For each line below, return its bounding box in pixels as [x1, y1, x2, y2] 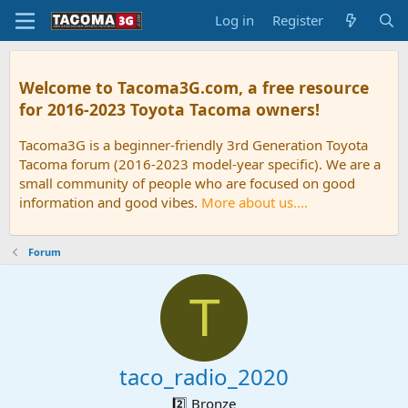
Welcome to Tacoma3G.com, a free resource [19, 76, 369, 98]
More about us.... [201, 193, 308, 212]
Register [272, 11, 324, 29]
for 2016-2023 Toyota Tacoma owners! [19, 97, 320, 120]
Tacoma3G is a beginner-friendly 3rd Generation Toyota [19, 136, 368, 155]
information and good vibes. [19, 193, 201, 212]
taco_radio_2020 [119, 362, 289, 393]
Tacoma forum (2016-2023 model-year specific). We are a [19, 155, 381, 174]
